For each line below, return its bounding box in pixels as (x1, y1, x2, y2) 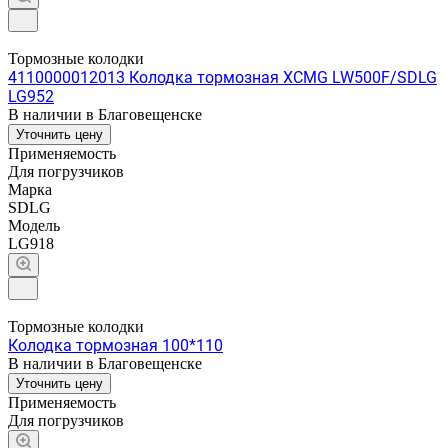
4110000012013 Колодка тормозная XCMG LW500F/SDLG (8, 67, 437, 87)
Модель (8, 216, 60, 234)
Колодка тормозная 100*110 (8, 335, 223, 355)
